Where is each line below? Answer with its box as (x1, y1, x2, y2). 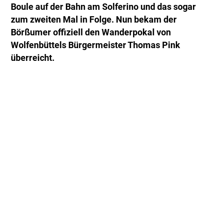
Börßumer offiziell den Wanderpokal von (11, 27, 171, 38)
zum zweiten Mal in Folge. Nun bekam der (11, 15, 177, 25)
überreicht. (11, 53, 55, 63)
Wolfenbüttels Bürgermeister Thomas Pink (11, 40, 181, 51)
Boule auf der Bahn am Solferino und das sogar (11, 2, 196, 12)
